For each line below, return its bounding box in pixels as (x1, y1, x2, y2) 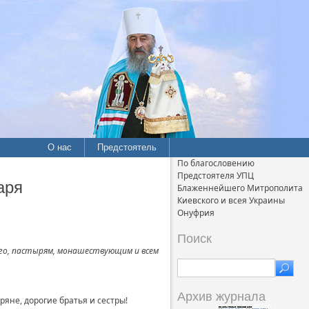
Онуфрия (177, 207, 215, 219)
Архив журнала (177, 290, 266, 303)
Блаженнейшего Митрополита (177, 182, 303, 194)
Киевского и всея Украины (177, 195, 285, 206)
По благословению (177, 157, 255, 169)
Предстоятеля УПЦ (177, 170, 254, 181)
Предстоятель (97, 142, 157, 152)
